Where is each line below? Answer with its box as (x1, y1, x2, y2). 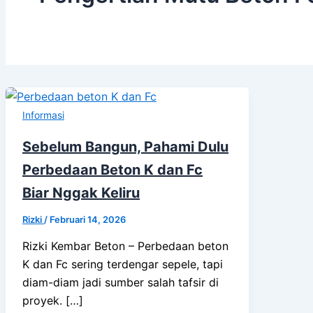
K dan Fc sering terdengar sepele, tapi (22, 256, 223, 271)
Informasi (22, 109, 64, 122)
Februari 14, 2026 (50, 213, 126, 225)
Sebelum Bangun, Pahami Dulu (22, 138, 228, 155)
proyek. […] (22, 293, 83, 307)
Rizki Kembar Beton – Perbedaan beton (22, 238, 228, 253)
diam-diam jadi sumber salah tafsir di (22, 275, 219, 289)
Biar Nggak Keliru (22, 184, 140, 201)
